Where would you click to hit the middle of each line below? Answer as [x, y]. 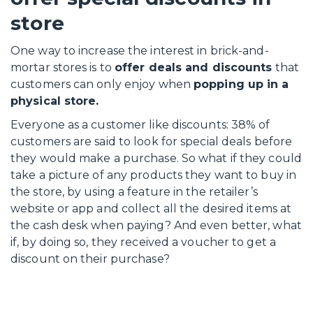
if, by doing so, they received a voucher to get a [143, 242]
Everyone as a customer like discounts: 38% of [140, 125]
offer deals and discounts [194, 67]
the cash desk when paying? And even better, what [156, 225]
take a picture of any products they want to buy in [154, 175]
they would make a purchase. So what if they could [156, 158]
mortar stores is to [63, 67]
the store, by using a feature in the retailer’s [134, 192]
